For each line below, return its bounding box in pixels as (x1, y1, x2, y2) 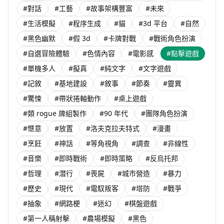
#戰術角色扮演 (149, 33, 195, 43)
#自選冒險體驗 (23, 48, 69, 58)
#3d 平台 (138, 18, 167, 28)
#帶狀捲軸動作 (54, 93, 101, 103)
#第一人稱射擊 (23, 213, 69, 223)
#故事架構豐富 (86, 3, 132, 13)
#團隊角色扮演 (141, 108, 187, 118)
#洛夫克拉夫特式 (86, 123, 139, 133)
